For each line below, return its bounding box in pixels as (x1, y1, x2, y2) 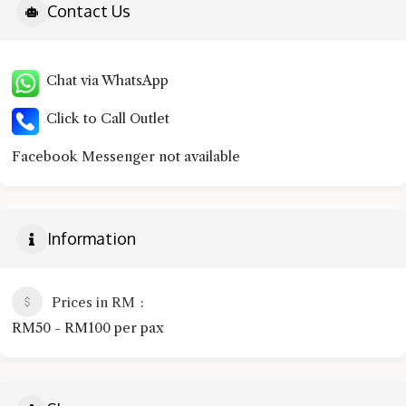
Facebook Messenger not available (12, 147, 240, 165)
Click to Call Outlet (39, 109, 169, 127)
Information (47, 228, 136, 249)
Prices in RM (52, 293, 135, 311)
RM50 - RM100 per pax (12, 318, 164, 336)
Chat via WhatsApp (39, 71, 169, 89)
